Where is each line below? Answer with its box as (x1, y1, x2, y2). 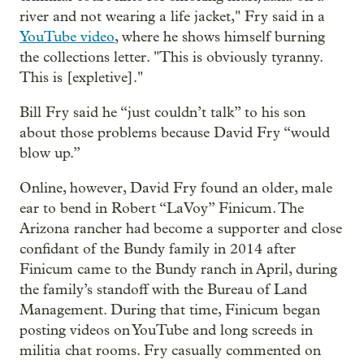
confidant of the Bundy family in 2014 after (19, 240, 296, 258)
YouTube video (19, 28, 115, 45)
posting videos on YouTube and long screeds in (19, 321, 313, 339)
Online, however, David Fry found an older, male (19, 179, 332, 197)
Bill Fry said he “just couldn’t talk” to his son (19, 103, 305, 121)
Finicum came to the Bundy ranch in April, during (19, 260, 337, 278)
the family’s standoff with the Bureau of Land (19, 280, 307, 298)
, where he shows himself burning (115, 28, 325, 45)
